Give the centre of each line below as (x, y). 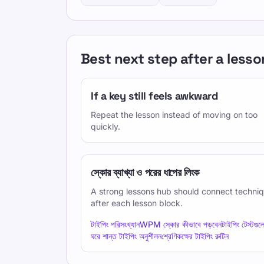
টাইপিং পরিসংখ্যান (115, 224)
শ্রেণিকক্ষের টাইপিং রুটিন (195, 236)
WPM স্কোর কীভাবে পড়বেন (181, 224)
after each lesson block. (137, 203)
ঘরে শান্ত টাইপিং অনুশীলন (126, 236)
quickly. (105, 126)
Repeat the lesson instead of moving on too (174, 115)
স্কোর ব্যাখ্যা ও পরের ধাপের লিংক (145, 172)
